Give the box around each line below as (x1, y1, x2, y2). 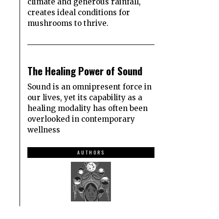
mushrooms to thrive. (27, 19, 109, 28)
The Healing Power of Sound (27, 63, 142, 79)
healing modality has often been (27, 104, 148, 113)
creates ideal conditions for (27, 8, 130, 18)
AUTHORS (77, 149, 105, 156)
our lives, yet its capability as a (27, 93, 142, 103)
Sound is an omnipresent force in (27, 82, 152, 92)
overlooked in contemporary (27, 114, 135, 124)
